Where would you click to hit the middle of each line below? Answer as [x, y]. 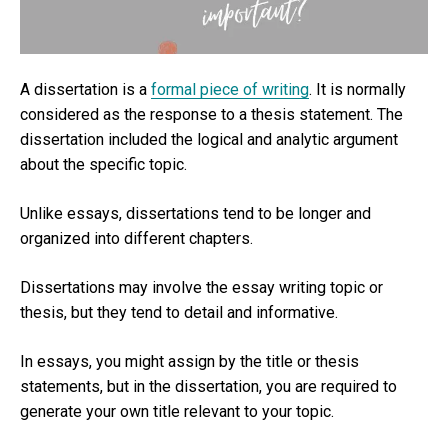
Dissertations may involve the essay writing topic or [201, 288]
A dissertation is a [85, 90]
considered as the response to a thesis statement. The [211, 115]
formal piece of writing [230, 90]
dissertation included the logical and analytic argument [209, 140]
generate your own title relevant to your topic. [179, 412]
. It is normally [357, 90]
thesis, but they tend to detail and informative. [179, 313]
